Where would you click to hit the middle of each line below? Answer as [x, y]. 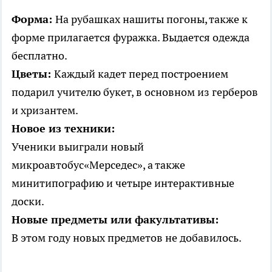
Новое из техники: [63, 129]
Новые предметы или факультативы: [115, 220]
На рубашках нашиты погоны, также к [151, 19]
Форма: [33, 19]
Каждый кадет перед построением [141, 74]
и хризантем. [45, 110]
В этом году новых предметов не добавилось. [127, 238]
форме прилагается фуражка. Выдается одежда [131, 38]
